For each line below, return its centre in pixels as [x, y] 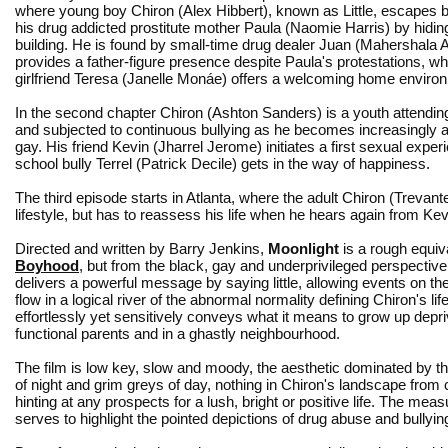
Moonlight [303, 248]
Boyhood [47, 265]
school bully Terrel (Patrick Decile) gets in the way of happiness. [222, 163]
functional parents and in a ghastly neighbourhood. [177, 333]
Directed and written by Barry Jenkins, [141, 248]
